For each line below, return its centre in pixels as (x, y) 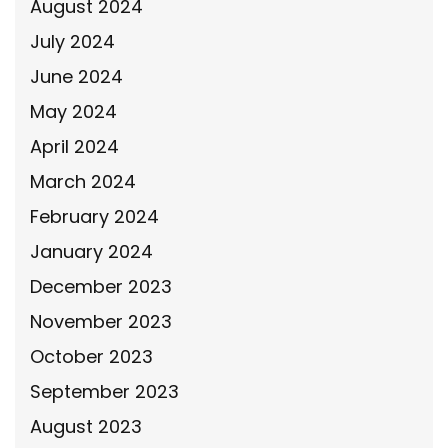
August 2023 (86, 426)
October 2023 (91, 356)
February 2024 (94, 216)
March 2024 (83, 181)
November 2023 (101, 321)
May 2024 (73, 111)
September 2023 (104, 391)
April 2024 (74, 146)
